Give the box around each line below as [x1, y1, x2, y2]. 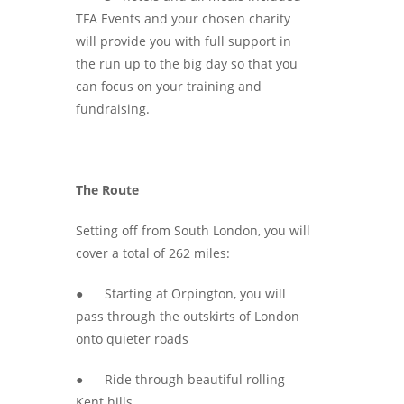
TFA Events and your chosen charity [76, 9, 290, 27]
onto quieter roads [76, 329, 188, 347]
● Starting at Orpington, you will [76, 284, 286, 302]
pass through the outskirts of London [76, 307, 299, 325]
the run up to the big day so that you [76, 54, 298, 72]
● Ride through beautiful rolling [76, 370, 285, 388]
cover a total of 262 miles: [76, 243, 230, 262]
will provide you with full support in [76, 32, 291, 50]
